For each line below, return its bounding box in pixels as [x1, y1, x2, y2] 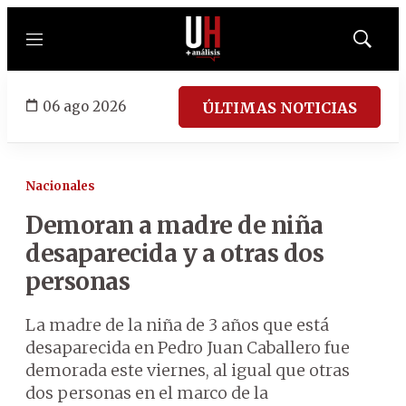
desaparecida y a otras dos [25, 238, 324, 268]
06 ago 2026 [43, 97, 126, 115]
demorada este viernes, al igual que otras [25, 360, 350, 381]
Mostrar [361, 37, 401, 52]
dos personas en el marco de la [25, 382, 268, 403]
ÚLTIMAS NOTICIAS [202, 98, 357, 117]
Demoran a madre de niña [25, 210, 324, 240]
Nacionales [25, 179, 95, 194]
